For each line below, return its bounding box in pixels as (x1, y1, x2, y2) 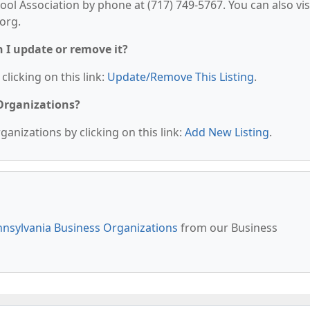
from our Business (178, 220, 277, 235)
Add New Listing (185, 125, 269, 140)
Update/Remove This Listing (107, 69, 254, 84)
